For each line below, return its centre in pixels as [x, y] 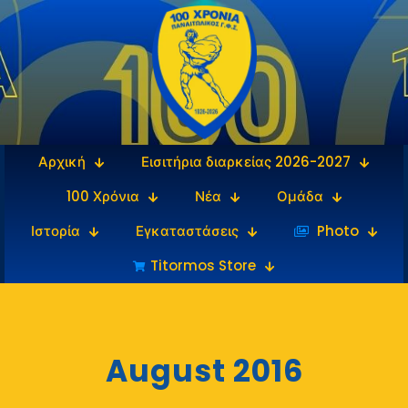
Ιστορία [55, 230]
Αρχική [62, 161]
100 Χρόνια [102, 196]
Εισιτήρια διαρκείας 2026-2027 [246, 161]
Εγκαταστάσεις [187, 230]
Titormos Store [203, 265]
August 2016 [204, 371]
